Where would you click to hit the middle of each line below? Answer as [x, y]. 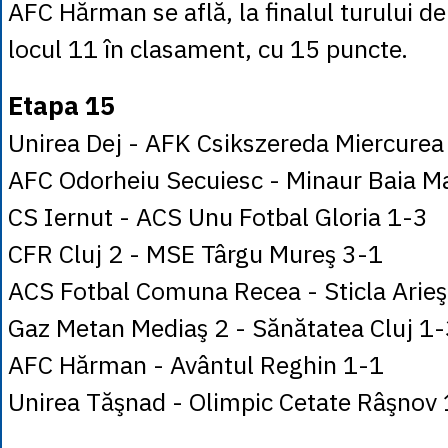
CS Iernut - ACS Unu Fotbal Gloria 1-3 [218, 216]
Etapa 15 [61, 105]
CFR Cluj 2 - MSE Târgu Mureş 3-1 [195, 253]
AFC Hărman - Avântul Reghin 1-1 [196, 364]
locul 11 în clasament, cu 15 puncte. [208, 48]
